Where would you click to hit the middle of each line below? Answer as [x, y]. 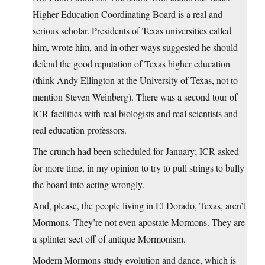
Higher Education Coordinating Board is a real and [127, 14]
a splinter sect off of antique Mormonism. [109, 239]
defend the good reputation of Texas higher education [131, 64]
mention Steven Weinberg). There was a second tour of [135, 97]
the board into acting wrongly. [88, 185]
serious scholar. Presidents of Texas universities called [132, 31]
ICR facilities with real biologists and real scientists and [135, 114]
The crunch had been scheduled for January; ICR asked [136, 151]
